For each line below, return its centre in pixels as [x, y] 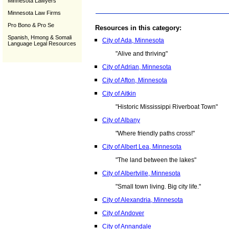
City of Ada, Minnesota [133, 40]
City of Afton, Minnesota [135, 80]
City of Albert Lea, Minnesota [142, 147]
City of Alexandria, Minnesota [143, 200]
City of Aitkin [119, 94]
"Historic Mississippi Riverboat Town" [167, 107]
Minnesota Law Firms [34, 13]
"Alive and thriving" [142, 54]
